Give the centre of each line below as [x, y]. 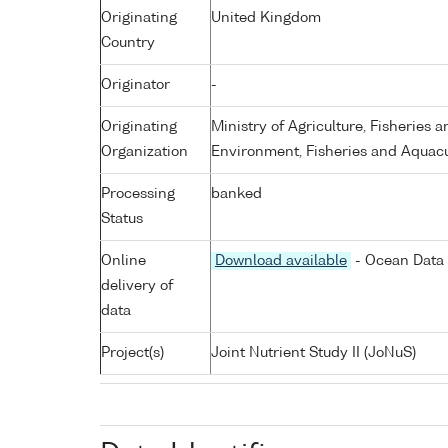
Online [123, 260]
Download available [281, 260]
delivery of [137, 285]
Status [122, 218]
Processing [138, 193]
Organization [144, 151]
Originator [135, 84]
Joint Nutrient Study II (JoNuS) [313, 352]
